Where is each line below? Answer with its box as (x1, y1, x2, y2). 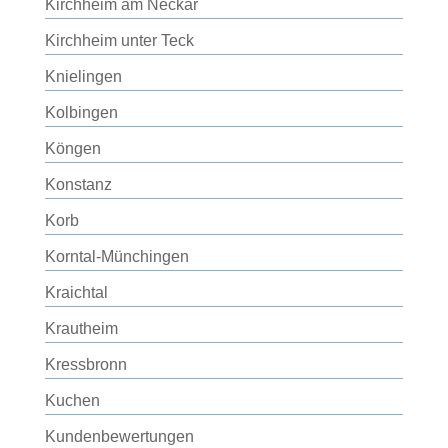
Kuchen (44, 392, 100, 409)
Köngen (44, 140, 101, 157)
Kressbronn (44, 356, 127, 373)
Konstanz (44, 176, 112, 193)
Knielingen (44, 68, 122, 85)
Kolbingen (44, 104, 118, 121)
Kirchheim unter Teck (44, 32, 194, 49)
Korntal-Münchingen (44, 248, 189, 265)
